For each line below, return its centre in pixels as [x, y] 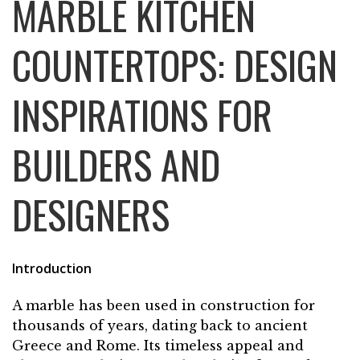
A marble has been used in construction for [164, 306]
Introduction [52, 269]
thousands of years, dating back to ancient [160, 326]
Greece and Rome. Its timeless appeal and [158, 346]
